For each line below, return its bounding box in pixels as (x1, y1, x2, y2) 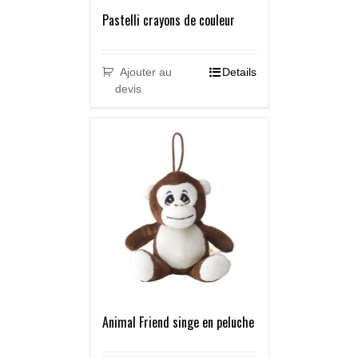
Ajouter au (120, 66, 173, 79)
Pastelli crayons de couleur (101, 10, 235, 30)
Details (221, 66, 257, 79)
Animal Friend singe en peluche (101, 312, 254, 332)
